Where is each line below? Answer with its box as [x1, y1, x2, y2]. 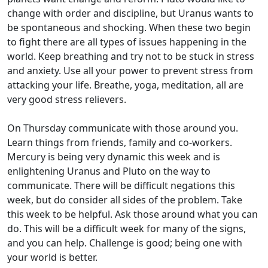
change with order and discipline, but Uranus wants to [7, 7, 254, 20]
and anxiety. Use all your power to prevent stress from [7, 64, 253, 77]
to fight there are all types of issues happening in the [7, 35, 246, 48]
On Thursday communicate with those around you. [7, 121, 238, 135]
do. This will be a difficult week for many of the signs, [7, 222, 246, 235]
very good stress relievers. [7, 93, 126, 106]
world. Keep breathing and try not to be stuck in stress [7, 50, 254, 63]
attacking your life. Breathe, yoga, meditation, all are [7, 78, 243, 92]
